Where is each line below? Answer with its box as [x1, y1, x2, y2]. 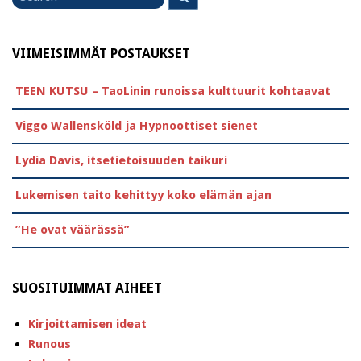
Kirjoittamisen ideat [28, 317, 147, 332]
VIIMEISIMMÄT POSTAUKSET [12, 45, 190, 61]
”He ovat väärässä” [15, 222, 130, 237]
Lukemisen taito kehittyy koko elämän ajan [15, 187, 272, 202]
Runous [28, 337, 71, 352]
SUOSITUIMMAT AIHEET [12, 280, 162, 297]
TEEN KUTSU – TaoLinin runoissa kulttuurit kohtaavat [15, 83, 330, 98]
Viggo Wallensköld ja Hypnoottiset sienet [15, 118, 258, 133]
